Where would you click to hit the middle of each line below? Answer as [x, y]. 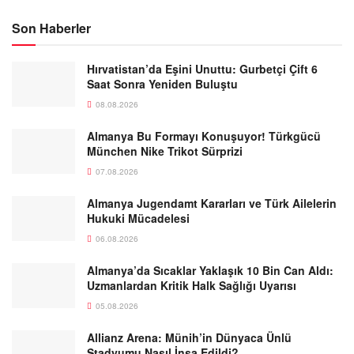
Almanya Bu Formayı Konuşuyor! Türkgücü [204, 136]
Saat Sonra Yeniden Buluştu [162, 83]
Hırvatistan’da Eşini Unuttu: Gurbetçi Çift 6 [202, 68]
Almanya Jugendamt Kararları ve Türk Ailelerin [212, 203]
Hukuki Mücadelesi [138, 218]
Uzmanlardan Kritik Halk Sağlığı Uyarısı [192, 285]
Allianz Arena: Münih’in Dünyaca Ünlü [189, 337]
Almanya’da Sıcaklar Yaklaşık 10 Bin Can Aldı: [210, 270]
